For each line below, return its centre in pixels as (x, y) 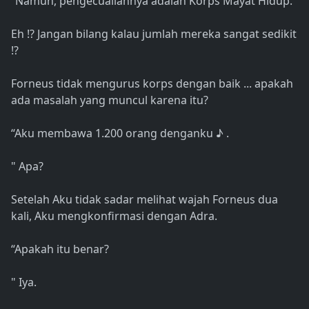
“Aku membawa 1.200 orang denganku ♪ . (120, 133)
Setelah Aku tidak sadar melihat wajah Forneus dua (144, 200)
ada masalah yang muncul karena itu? (110, 100)
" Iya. (24, 282)
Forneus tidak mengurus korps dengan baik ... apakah (152, 84)
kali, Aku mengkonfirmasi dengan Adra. (114, 216)
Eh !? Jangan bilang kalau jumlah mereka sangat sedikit (154, 34)
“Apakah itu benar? (60, 249)
